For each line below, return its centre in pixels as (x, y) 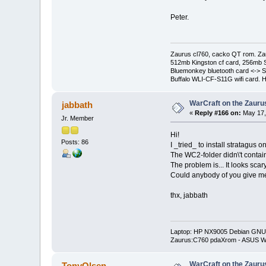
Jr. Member (78, 118)
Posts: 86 (75, 142)
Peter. (179, 18)
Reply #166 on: (218, 113)
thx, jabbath (189, 195)
